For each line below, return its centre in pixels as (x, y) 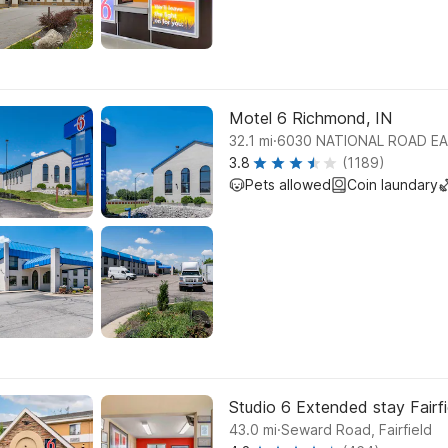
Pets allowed (288, 184)
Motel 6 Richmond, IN (310, 118)
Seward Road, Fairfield (356, 429)
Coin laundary (392, 184)
